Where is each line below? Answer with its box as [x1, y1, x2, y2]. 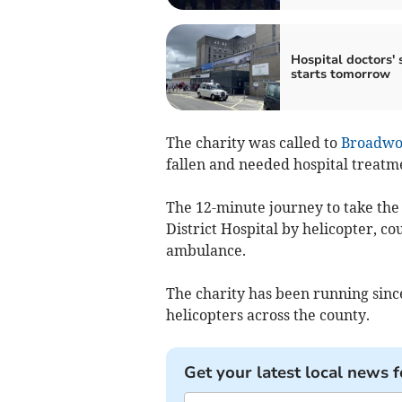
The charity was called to [165, 134, 341, 152]
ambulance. [165, 241, 246, 259]
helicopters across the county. [165, 306, 370, 324]
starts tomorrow [290, 66, 390, 83]
